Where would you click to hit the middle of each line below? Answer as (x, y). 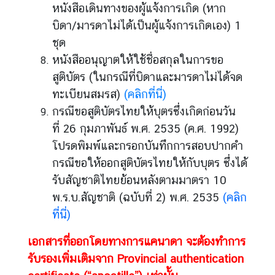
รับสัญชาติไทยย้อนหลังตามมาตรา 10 (139, 180)
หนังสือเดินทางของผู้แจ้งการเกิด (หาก (139, 8)
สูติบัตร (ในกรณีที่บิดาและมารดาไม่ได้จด (147, 77)
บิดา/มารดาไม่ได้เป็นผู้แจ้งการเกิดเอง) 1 (147, 25)
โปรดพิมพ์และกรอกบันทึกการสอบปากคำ (148, 145)
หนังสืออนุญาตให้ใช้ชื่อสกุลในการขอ (138, 60)
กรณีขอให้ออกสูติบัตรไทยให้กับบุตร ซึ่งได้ (150, 163)
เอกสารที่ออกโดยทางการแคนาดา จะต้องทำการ (137, 241)
